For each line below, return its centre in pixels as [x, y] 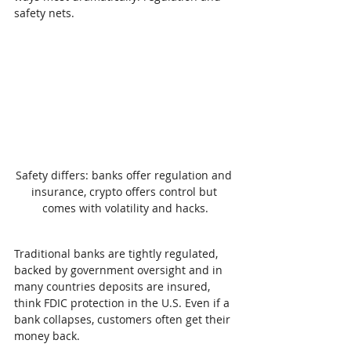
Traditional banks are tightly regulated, [118, 253]
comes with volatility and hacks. [125, 208]
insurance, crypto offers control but [125, 191]
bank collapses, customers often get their [124, 319]
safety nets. [44, 13]
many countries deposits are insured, [114, 286]
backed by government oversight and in [120, 270]
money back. [47, 335]
